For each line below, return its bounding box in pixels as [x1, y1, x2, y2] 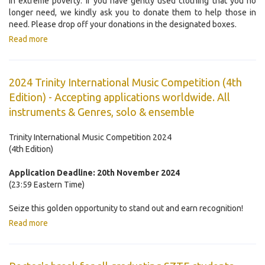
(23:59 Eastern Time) [9, 180, 85, 190]
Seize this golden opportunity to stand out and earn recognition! [9, 203, 243, 214]
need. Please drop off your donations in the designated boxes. [9, 20, 237, 30]
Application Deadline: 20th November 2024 [9, 168, 180, 178]
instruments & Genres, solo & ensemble [9, 106, 195, 118]
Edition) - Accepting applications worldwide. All [9, 91, 230, 104]
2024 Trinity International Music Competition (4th [9, 76, 242, 89]
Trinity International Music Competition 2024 [9, 132, 172, 143]
